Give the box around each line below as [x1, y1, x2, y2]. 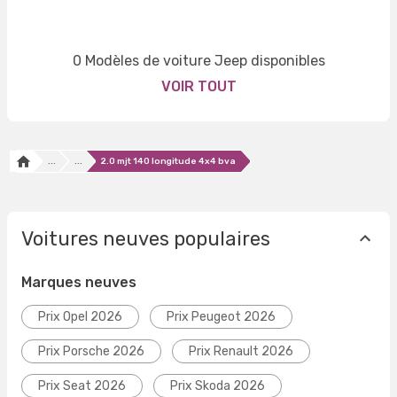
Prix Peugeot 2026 [167, 309, 276, 325]
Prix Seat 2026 [38, 378, 126, 394]
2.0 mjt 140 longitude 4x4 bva [101, 156, 236, 167]
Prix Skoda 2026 [170, 378, 265, 394]
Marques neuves [21, 274, 136, 292]
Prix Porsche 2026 [38, 344, 144, 360]
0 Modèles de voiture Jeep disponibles [72, 52, 325, 70]
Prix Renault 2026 [189, 344, 293, 360]
